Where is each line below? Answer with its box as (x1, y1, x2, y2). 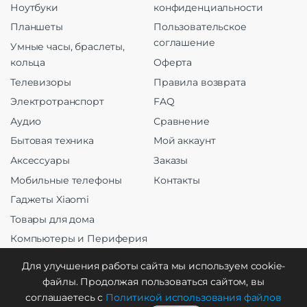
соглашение (153, 36, 215, 49)
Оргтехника (10, 252, 69, 265)
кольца (10, 56, 46, 69)
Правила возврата (153, 75, 246, 88)
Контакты (153, 173, 200, 186)
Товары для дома (10, 212, 95, 225)
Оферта (153, 56, 193, 69)
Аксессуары (10, 154, 70, 167)
